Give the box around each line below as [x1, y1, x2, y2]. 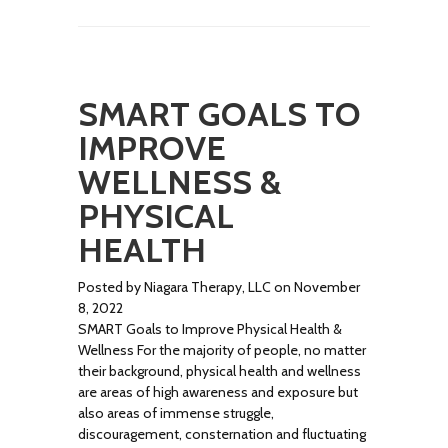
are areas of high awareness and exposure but [78, 383, 359, 401]
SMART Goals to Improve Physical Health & [78, 320, 343, 338]
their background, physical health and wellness [78, 362, 362, 380]
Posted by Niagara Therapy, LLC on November [78, 278, 361, 296]
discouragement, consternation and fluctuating [78, 425, 367, 443]
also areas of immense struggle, [78, 404, 275, 422]
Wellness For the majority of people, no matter [78, 341, 367, 359]
